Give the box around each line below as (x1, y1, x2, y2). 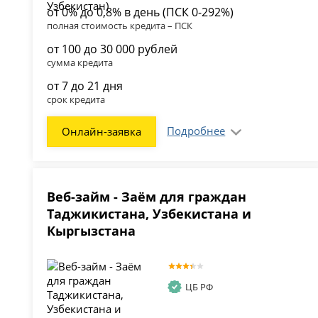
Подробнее (167, 124, 226, 138)
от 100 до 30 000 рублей (47, 41, 178, 57)
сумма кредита (47, 56, 114, 70)
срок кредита (47, 93, 106, 106)
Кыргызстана (47, 222, 136, 240)
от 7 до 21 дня (47, 78, 124, 94)
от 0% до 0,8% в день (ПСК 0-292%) (47, 4, 234, 21)
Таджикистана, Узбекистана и (47, 205, 252, 223)
